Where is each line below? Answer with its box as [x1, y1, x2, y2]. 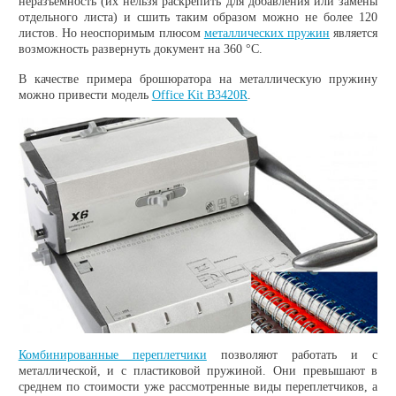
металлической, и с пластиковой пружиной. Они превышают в [18, 363, 378, 377]
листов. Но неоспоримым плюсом [18, 26, 204, 40]
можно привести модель [18, 88, 152, 102]
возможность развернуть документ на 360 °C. [18, 42, 266, 56]
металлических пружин [203, 26, 331, 40]
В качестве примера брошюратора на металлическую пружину [18, 72, 378, 86]
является [330, 26, 378, 40]
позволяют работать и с [206, 347, 378, 362]
